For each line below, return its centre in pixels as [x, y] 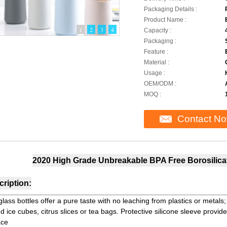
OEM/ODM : [160, 84]
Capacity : [157, 30]
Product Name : [165, 20]
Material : [156, 62]
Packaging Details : [170, 9]
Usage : [154, 73]
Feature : [156, 52]
